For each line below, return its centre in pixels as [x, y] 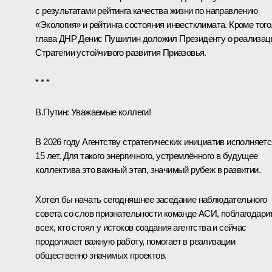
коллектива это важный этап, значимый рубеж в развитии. [148, 169]
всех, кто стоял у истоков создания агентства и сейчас [141, 227]
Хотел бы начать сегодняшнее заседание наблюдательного [151, 199]
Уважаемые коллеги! [110, 112]
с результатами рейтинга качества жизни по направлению [147, 10]
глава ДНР [57, 38]
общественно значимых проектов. [101, 255]
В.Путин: [52, 112]
